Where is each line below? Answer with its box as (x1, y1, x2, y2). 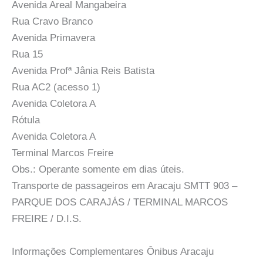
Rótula (12, 114, 40, 126)
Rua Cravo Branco (12, 16, 93, 28)
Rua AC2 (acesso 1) (12, 82, 100, 93)
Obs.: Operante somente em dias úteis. (12, 164, 184, 176)
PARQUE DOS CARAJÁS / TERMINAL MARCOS (12, 197, 228, 208)
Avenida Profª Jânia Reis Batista (12, 65, 154, 77)
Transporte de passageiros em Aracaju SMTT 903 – (12, 180, 237, 192)
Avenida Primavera (12, 32, 95, 44)
